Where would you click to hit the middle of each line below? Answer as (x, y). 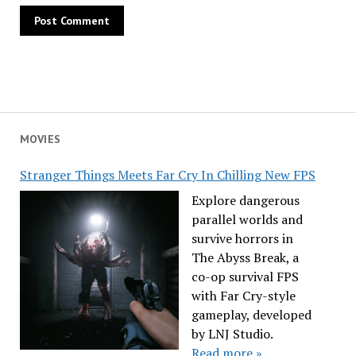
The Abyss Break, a (245, 257)
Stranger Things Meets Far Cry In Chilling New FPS (167, 175)
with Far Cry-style (243, 296)
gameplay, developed (251, 315)
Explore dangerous (245, 200)
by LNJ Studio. (232, 334)
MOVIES (40, 139)
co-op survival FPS (245, 277)
